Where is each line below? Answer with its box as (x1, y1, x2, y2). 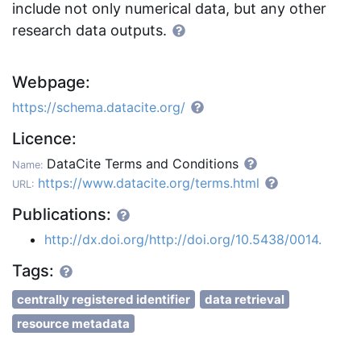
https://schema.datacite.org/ (12, 99, 185, 115)
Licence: (12, 129, 77, 148)
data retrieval (205, 292, 284, 307)
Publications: (12, 205, 115, 224)
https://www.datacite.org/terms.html (38, 175, 259, 191)
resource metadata (17, 316, 130, 331)
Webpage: (12, 73, 90, 92)
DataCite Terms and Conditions (47, 156, 243, 172)
